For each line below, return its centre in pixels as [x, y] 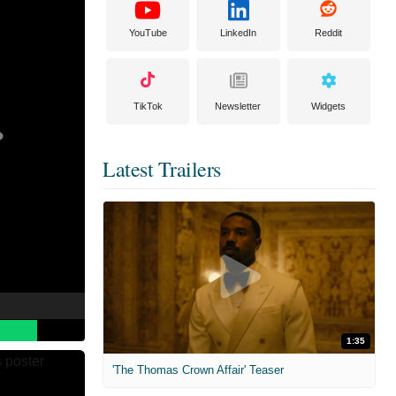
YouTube [148, 33]
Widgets [329, 106]
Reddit [329, 33]
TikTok [148, 106]
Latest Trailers [162, 169]
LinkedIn [238, 33]
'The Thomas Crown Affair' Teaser [198, 370]
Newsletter [238, 106]
